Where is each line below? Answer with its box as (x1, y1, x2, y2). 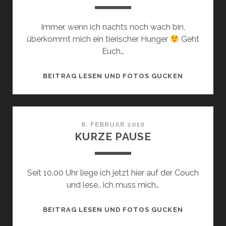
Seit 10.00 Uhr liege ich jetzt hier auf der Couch (27, 168, 199, 178)
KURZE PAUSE (75, 130, 151, 143)
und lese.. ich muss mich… (67, 180, 159, 190)
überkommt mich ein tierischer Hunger (26, 34, 170, 44)
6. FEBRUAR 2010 (81, 121, 145, 129)
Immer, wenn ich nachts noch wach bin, (41, 22, 185, 32)
